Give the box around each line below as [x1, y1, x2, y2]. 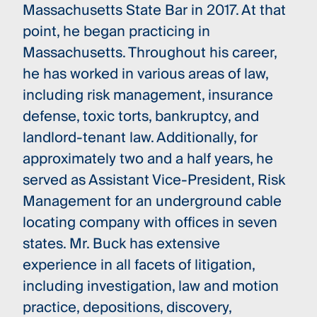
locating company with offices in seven [22, 210, 277, 235]
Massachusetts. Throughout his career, [22, 40, 277, 65]
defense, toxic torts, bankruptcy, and [22, 104, 259, 129]
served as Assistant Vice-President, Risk [22, 168, 285, 192]
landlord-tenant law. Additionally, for [22, 125, 258, 150]
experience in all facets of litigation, [22, 253, 255, 277]
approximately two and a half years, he [22, 146, 273, 171]
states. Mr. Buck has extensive [22, 231, 220, 256]
